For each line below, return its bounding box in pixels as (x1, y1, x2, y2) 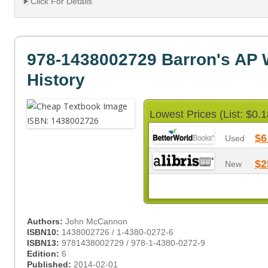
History (27, 71, 85, 89)
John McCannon (65, 217, 127, 226)
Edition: (27, 249, 62, 258)
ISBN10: (27, 227, 62, 237)
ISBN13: (27, 238, 62, 248)
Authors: (27, 217, 65, 226)
